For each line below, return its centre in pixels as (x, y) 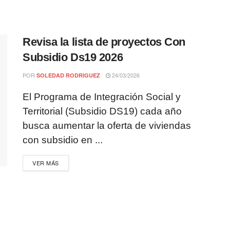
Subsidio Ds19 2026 (73, 57)
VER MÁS (46, 163)
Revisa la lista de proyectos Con (104, 42)
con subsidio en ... (63, 140)
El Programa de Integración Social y (102, 97)
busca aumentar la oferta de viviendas (107, 126)
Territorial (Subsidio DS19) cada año (102, 111)
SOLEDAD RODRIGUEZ (68, 75)
